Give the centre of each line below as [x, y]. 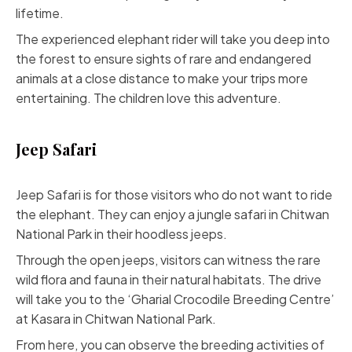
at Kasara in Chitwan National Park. [116, 319]
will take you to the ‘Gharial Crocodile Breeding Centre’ [175, 299]
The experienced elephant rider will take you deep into [173, 39]
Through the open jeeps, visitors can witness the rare [168, 260]
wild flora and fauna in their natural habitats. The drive [169, 279]
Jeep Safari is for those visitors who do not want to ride [174, 194]
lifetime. [40, 13]
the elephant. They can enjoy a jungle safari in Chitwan [172, 214]
